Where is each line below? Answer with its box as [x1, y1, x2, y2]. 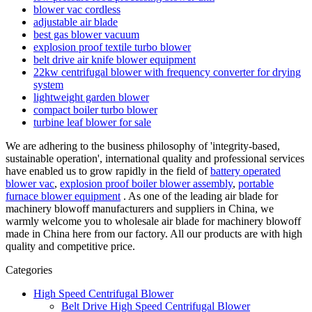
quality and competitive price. [6, 240, 135, 252]
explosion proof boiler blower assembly [60, 177, 233, 189]
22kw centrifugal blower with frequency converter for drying [33, 65, 301, 78]
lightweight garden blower [33, 91, 149, 103]
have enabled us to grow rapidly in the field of [6, 164, 210, 177]
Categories [6, 263, 52, 276]
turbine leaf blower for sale [33, 116, 151, 128]
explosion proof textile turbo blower [33, 40, 191, 53]
